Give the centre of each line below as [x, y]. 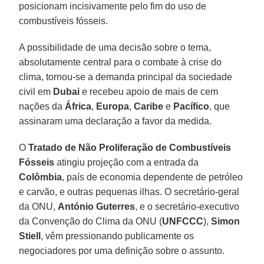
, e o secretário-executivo [187, 206]
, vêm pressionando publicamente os [118, 236]
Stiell [30, 236]
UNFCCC [183, 221]
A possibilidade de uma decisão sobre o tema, [115, 47]
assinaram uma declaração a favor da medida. [117, 121]
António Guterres [97, 206]
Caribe [149, 106]
